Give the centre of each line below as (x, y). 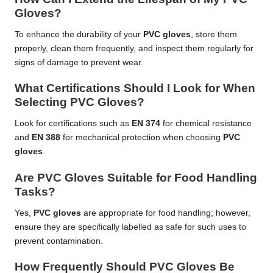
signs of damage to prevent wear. (79, 63)
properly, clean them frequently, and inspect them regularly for (134, 49)
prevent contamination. (59, 241)
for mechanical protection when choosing (142, 138)
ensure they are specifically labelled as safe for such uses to (130, 227)
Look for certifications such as (73, 124)
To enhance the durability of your (79, 35)
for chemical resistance (206, 124)
